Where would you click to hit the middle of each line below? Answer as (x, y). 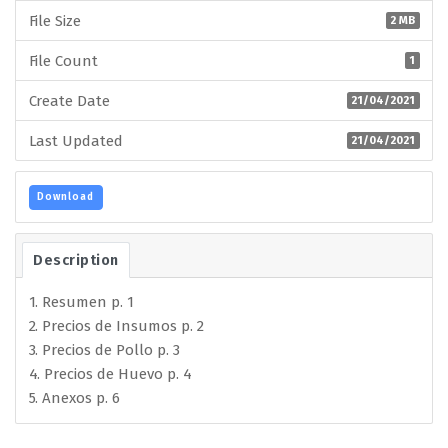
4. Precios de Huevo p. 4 (110, 374)
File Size (55, 20)
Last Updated (76, 140)
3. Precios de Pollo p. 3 (104, 350)
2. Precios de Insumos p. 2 (116, 326)
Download (65, 197)
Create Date (69, 100)
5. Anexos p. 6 (74, 398)
